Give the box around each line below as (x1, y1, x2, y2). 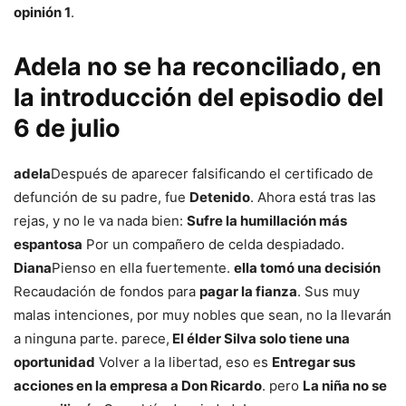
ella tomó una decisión (234, 259, 381, 277)
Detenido (189, 188, 250, 207)
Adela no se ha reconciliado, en (14, 52, 382, 82)
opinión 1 (14, 4, 71, 22)
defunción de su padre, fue (14, 188, 189, 207)
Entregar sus (272, 353, 355, 372)
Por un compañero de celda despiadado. (82, 236, 344, 254)
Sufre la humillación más (187, 212, 347, 230)
